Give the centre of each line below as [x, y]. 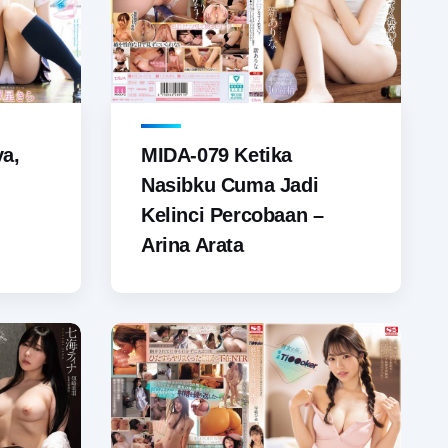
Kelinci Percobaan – [232, 215]
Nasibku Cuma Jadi [230, 185]
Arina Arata [192, 245]
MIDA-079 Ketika [216, 155]
